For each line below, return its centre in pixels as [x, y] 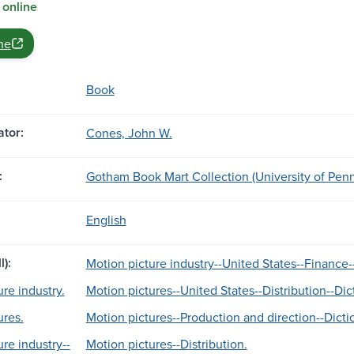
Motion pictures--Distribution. [166, 343]
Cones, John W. [129, 132]
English [106, 219]
